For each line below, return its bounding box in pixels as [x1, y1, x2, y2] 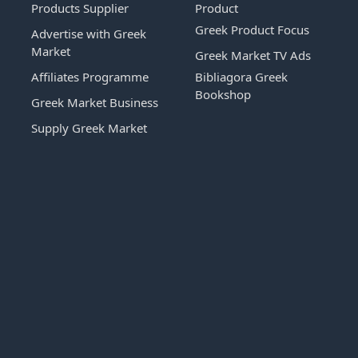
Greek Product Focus [195, 21, 309, 38]
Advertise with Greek [31, 25, 146, 42]
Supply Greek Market [31, 119, 147, 136]
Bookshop [195, 86, 251, 102]
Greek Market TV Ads [195, 46, 311, 63]
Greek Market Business [31, 93, 158, 110]
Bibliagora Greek [195, 68, 288, 85]
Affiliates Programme [31, 68, 149, 85]
